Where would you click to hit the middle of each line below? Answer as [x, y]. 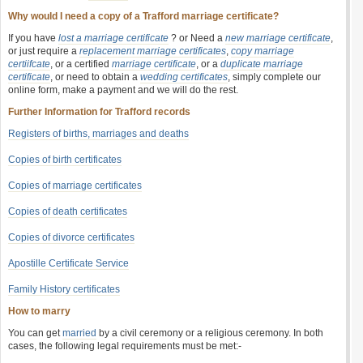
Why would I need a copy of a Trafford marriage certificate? [143, 16]
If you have [33, 38]
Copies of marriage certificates [75, 186]
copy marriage [263, 51]
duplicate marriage [262, 64]
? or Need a [197, 38]
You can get [35, 333]
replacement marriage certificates [153, 51]
